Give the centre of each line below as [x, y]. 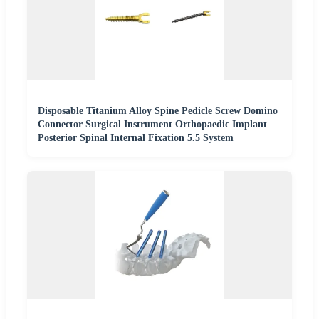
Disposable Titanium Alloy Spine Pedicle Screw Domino [158, 110]
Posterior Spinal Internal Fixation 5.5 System [136, 137]
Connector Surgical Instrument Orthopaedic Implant [152, 124]
